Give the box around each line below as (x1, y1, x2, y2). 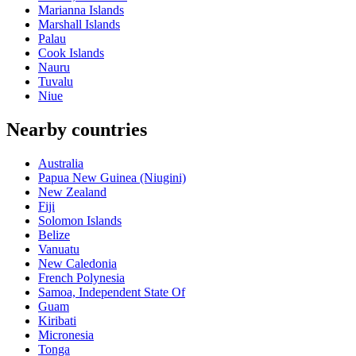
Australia (38, 157, 83, 171)
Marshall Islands (38, 17, 120, 32)
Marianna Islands (38, 3, 124, 17)
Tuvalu (38, 75, 73, 89)
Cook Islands (38, 46, 104, 60)
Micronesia (38, 328, 94, 342)
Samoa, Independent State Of (38, 285, 185, 300)
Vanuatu (38, 242, 79, 257)
